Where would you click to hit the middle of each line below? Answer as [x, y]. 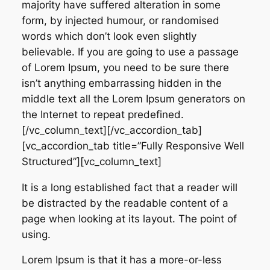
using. [36, 234]
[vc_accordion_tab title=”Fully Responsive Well [133, 146]
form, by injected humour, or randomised [120, 20]
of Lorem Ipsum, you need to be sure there [125, 67]
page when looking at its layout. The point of [129, 218]
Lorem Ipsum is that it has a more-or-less [121, 260]
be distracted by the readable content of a [125, 203]
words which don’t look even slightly [109, 36]
